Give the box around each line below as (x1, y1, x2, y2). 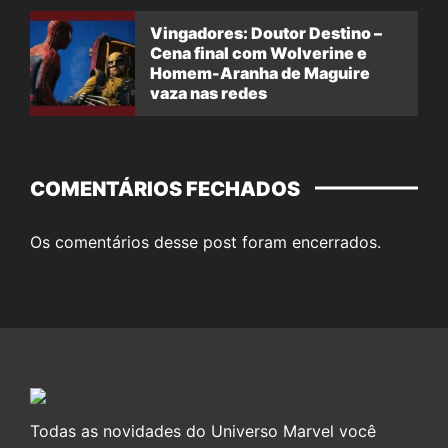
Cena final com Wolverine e (150, 43, 367, 64)
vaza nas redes (150, 83, 267, 104)
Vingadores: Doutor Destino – (150, 23, 382, 44)
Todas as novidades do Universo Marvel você (30, 420, 376, 441)
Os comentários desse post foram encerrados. (30, 231, 381, 252)
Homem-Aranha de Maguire (150, 63, 370, 84)
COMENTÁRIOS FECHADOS (30, 176, 300, 201)
